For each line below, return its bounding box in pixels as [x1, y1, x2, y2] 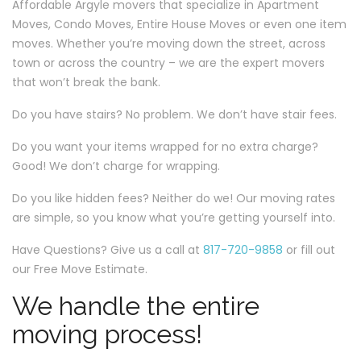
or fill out [283, 242, 335, 258]
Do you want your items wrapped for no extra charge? [12, 139, 318, 155]
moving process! [12, 319, 202, 349]
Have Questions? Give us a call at [12, 242, 203, 258]
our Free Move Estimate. [12, 261, 147, 277]
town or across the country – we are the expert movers [12, 55, 325, 71]
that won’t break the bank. [12, 74, 160, 90]
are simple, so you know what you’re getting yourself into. [12, 210, 335, 226]
